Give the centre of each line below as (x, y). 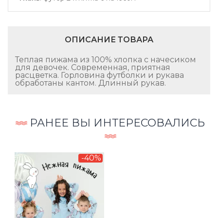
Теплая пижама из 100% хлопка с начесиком (106, 60)
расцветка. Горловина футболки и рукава (100, 75)
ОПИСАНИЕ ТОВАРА (109, 40)
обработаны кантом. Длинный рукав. (91, 83)
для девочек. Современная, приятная (93, 68)
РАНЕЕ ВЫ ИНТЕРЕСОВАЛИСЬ (117, 123)
